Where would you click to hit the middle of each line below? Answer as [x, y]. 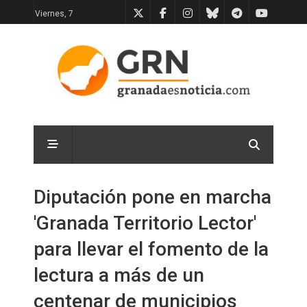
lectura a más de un [119, 275]
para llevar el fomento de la [151, 249]
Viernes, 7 [54, 14]
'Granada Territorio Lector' [145, 223]
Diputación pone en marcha [152, 197]
